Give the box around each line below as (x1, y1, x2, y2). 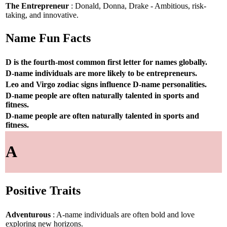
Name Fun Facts (6, 31, 91, 45)
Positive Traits (6, 184, 81, 198)
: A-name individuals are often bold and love (51, 210, 195, 219)
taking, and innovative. (6, 10, 79, 19)
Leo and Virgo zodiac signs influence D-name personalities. (6, 80, 207, 89)
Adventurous (6, 210, 51, 219)
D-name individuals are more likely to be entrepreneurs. (6, 68, 197, 78)
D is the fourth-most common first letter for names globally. (6, 57, 207, 66)
